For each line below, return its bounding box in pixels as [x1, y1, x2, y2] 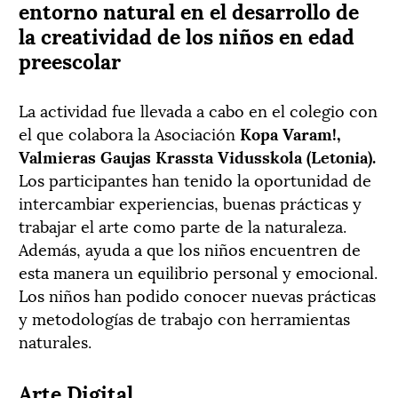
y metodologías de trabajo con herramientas [19, 305, 350, 330]
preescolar [19, 43, 121, 76]
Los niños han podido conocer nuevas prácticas [19, 282, 376, 306]
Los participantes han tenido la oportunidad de [19, 166, 371, 191]
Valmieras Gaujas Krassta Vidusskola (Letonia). [19, 143, 376, 168]
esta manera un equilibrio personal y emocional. [19, 259, 378, 283]
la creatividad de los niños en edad [19, 18, 354, 51]
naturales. [19, 328, 92, 353]
